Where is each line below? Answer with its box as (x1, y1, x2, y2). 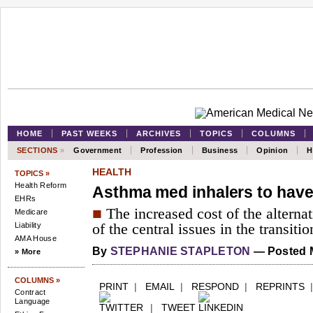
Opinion (256, 146, 289, 154)
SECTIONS (17, 146, 60, 154)
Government (73, 146, 122, 154)
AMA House (15, 234, 57, 242)
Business (201, 146, 238, 154)
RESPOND (191, 281, 239, 292)
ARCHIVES (136, 129, 181, 138)
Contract (15, 288, 46, 296)
